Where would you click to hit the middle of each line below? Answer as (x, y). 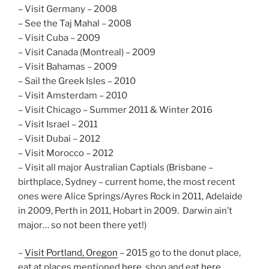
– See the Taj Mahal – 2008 (75, 23)
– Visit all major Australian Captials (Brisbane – (116, 167)
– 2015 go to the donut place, (179, 253)
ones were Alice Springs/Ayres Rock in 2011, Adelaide (130, 196)
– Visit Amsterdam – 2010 (73, 95)
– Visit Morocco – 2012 (66, 153)
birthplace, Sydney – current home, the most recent (127, 182)
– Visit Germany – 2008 (68, 9)
